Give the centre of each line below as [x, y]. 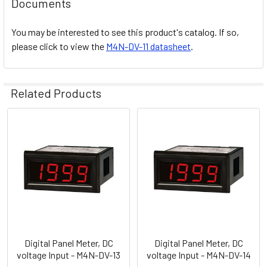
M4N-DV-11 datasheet [148, 46]
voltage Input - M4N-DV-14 [198, 254]
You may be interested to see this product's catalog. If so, [125, 32]
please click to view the [59, 46]
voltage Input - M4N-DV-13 [69, 254]
